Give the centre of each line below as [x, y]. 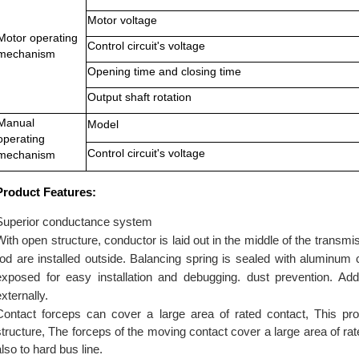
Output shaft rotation [139, 97]
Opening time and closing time [164, 71]
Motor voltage [122, 20]
